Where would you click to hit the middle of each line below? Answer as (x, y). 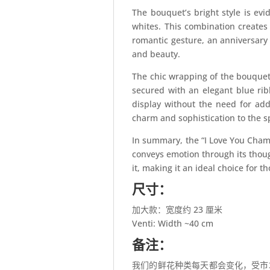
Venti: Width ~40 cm (173, 224)
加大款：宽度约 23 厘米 (177, 210)
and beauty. (156, 54)
